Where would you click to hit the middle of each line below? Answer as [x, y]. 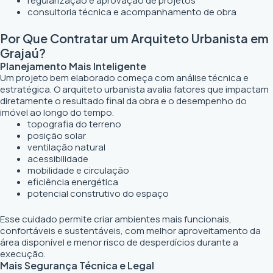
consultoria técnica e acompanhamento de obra [132, 12]
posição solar [57, 136]
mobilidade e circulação [78, 170]
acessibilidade [58, 159]
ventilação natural [66, 147]
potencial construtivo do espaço [98, 193]
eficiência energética [73, 182]
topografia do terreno [74, 124]
